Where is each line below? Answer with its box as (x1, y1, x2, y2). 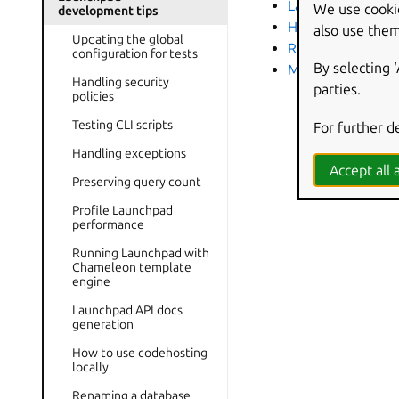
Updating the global (72, 32, 183, 46)
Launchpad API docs (72, 303, 183, 317)
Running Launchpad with (72, 246, 209, 260)
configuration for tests (72, 46, 198, 61)
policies (72, 89, 114, 103)
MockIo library (288, 61, 378, 77)
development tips (58, 4, 159, 18)
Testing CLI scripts (72, 118, 173, 132)
